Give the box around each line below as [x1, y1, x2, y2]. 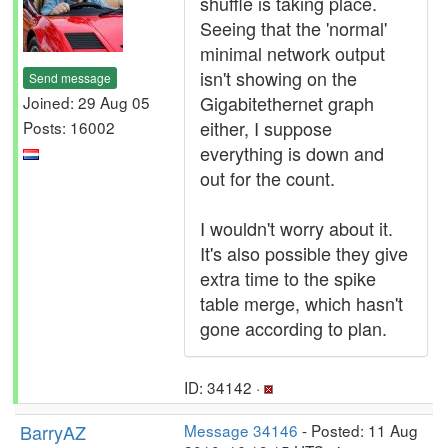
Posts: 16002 [23, 115, 115, 138]
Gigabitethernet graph [200, 90, 374, 116]
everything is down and [200, 140, 384, 166]
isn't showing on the [200, 65, 357, 91]
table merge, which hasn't [200, 290, 403, 316]
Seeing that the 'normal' [200, 15, 387, 41]
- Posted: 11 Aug [298, 419, 418, 441]
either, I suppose [200, 115, 332, 141]
